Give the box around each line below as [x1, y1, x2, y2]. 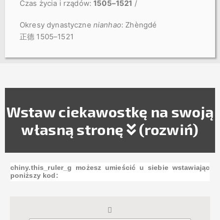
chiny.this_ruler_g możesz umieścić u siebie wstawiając [10, 164, 210, 171]
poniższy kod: [10, 171, 58, 179]
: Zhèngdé [121, 20, 157, 29]
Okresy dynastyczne [20, 20, 93, 29]
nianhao [93, 20, 121, 29]
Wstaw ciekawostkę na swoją [6, 102, 214, 120]
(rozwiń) [136, 120, 199, 138]
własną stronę [21, 120, 127, 138]
